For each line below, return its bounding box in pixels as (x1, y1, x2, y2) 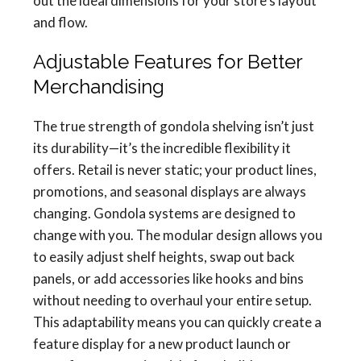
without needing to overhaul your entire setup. (33, 292, 312, 309)
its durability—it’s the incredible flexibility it (33, 139, 291, 156)
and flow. (33, 14, 88, 31)
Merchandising (33, 75, 164, 98)
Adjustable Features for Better (33, 50, 302, 73)
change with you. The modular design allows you (33, 226, 322, 243)
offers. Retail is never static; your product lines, (33, 161, 317, 178)
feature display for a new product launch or (33, 335, 291, 352)
